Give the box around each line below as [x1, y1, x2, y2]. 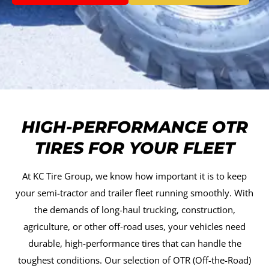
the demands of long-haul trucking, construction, [34, 204, 235, 216]
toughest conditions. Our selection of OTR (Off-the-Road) [18, 254, 251, 267]
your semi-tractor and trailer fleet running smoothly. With [16, 187, 253, 199]
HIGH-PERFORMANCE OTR [21, 117, 248, 138]
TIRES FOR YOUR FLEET [34, 138, 235, 159]
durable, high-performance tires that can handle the [28, 237, 241, 250]
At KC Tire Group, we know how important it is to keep [22, 170, 247, 183]
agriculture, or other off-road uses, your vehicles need [23, 220, 246, 233]
